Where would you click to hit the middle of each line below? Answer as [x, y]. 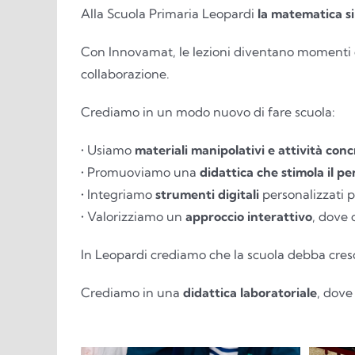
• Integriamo [118, 195]
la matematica [300, 14]
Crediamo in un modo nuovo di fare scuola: [208, 112]
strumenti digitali [207, 195]
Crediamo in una [132, 293]
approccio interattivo [248, 217]
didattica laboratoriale [250, 293]
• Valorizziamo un [133, 217]
